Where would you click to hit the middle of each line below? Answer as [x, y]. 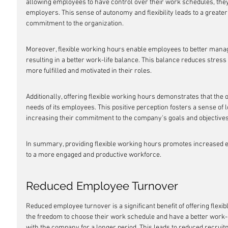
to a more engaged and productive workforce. [94, 155]
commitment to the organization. [75, 24]
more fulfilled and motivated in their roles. [89, 71]
